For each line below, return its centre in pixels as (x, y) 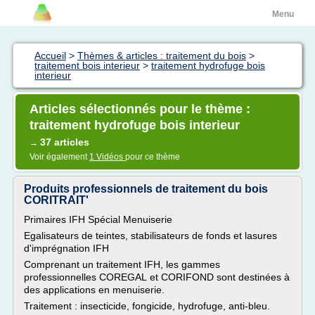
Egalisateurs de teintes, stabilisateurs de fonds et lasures (150, 236)
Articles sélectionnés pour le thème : (140, 109)
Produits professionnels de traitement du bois (146, 189)
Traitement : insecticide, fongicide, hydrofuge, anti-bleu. (147, 306)
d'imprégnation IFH (66, 248)
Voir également (59, 157)
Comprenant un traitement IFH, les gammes (122, 264)
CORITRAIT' (56, 200)
